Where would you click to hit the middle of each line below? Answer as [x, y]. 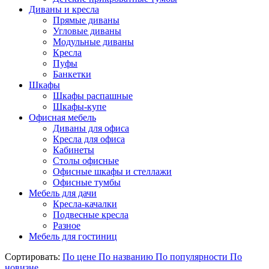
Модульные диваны [93, 41]
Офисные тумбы [87, 182]
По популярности [193, 256]
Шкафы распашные [93, 95]
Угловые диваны [87, 31]
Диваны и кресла [64, 9]
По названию [127, 256]
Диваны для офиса [91, 128]
